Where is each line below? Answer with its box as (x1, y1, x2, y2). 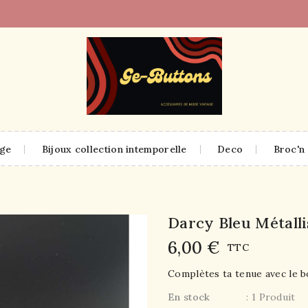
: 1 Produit (246, 291, 296, 303)
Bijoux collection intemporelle (41, 142, 187, 155)
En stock (168, 291, 210, 303)
